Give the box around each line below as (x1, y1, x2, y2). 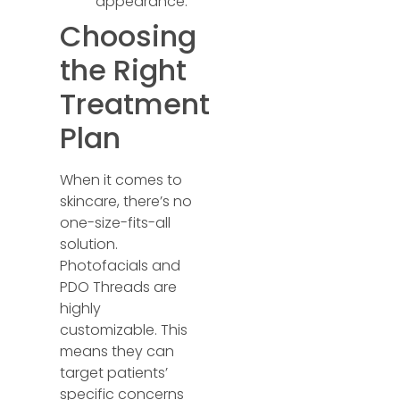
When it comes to (60, 169, 183, 190)
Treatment (60, 83, 211, 124)
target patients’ (60, 362, 169, 383)
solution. (60, 233, 119, 254)
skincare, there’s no (60, 190, 193, 212)
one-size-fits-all (60, 212, 171, 233)
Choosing (60, 15, 197, 56)
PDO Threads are (60, 276, 178, 297)
